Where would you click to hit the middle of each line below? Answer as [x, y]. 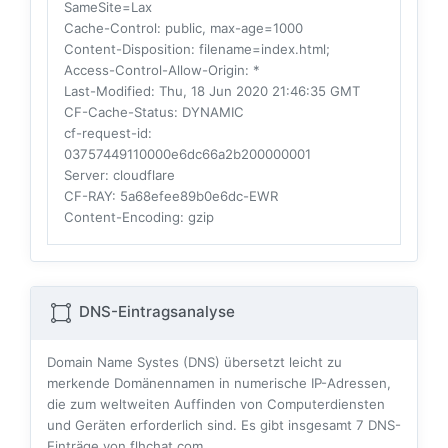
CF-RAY [88, 196]
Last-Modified [107, 91]
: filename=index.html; [260, 49]
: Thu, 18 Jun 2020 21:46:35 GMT [255, 91]
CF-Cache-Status [119, 112]
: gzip [197, 217]
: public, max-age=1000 [230, 28]
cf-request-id [106, 133]
